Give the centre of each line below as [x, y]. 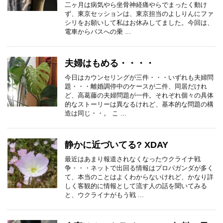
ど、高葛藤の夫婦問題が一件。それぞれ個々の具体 [139, 95]
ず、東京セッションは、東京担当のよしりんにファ [139, 14]
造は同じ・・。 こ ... [96, 113]
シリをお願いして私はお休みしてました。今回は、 [139, 23]
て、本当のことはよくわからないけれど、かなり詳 [139, 177]
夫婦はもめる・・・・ [110, 63]
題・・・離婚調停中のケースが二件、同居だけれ [136, 86]
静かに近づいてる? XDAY [116, 145]
